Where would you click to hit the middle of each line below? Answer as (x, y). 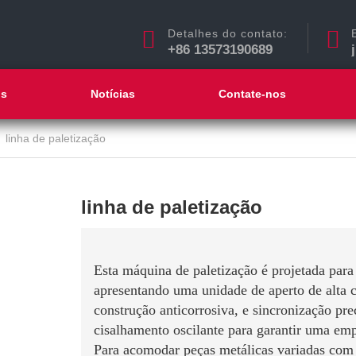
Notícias (113, 94)
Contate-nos (253, 94)
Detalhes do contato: (227, 33)
